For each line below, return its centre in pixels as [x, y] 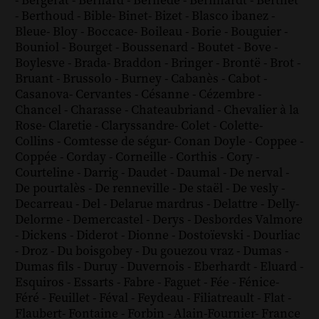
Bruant [35, 79]
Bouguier [257, 32]
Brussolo [88, 79]
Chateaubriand [174, 111]
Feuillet [70, 299]
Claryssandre [137, 126]
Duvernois [157, 267]
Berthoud [49, 17]
